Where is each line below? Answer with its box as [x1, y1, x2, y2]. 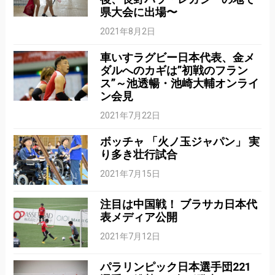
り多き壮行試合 [100, 148, 178, 161]
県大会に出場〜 [100, 6, 178, 19]
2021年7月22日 [100, 110, 161, 121]
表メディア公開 [100, 211, 178, 224]
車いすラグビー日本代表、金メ [100, 51, 255, 64]
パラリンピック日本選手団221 [100, 260, 252, 273]
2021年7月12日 [100, 231, 161, 242]
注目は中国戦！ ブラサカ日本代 [100, 198, 258, 211]
